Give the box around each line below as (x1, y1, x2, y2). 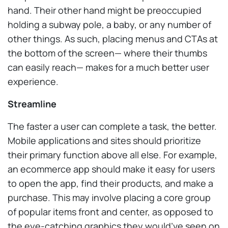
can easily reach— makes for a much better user (8, 61, 209, 73)
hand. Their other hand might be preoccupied (8, 4, 202, 16)
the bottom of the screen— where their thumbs (8, 46, 207, 59)
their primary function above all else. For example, (8, 148, 217, 161)
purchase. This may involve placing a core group (8, 191, 211, 204)
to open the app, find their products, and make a (8, 177, 213, 189)
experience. (8, 75, 59, 88)
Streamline (8, 97, 56, 110)
